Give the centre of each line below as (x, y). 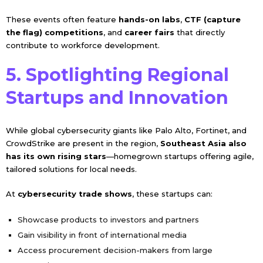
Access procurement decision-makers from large (115, 250)
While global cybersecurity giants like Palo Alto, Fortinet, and (126, 130)
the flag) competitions (54, 32)
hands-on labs (149, 19)
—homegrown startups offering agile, (180, 156)
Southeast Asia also (203, 143)
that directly (199, 32)
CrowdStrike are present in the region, (83, 143)
